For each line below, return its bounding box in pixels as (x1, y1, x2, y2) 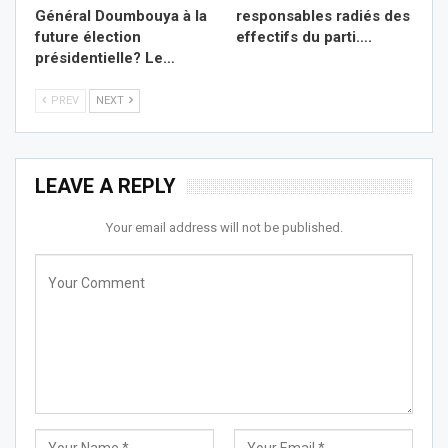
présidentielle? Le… (35, 48, 175, 67)
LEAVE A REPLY (35, 173, 176, 198)
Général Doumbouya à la (35, 6, 207, 25)
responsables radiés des (236, 6, 410, 25)
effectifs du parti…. (236, 27, 372, 46)
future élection (35, 27, 141, 46)
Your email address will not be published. (105, 219, 343, 235)
